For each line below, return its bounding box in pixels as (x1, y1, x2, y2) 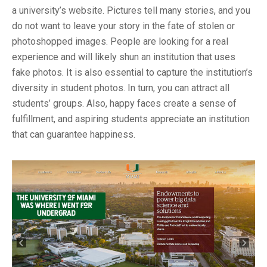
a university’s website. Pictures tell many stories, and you (12, 5, 250, 17)
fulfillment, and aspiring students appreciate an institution (12, 113, 250, 125)
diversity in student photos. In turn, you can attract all (12, 82, 229, 94)
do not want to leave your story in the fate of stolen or (12, 20, 235, 32)
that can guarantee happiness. (12, 129, 135, 141)
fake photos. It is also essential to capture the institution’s (12, 67, 253, 79)
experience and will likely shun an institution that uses (12, 51, 235, 63)
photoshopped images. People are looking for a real (12, 36, 228, 48)
